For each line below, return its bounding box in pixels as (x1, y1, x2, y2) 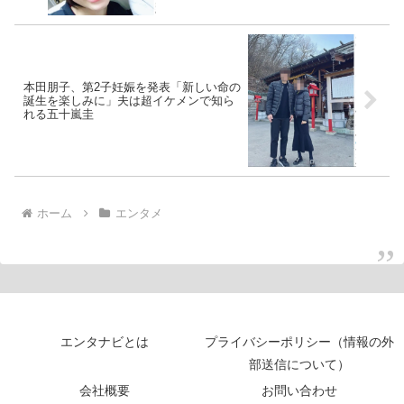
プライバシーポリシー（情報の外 (205, 335, 394, 350)
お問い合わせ (262, 383, 337, 399)
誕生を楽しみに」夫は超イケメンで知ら (23, 93, 234, 107)
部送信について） (249, 357, 350, 372)
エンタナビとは (60, 335, 149, 350)
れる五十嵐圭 (23, 106, 94, 121)
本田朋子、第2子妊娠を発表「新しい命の (23, 79, 241, 94)
